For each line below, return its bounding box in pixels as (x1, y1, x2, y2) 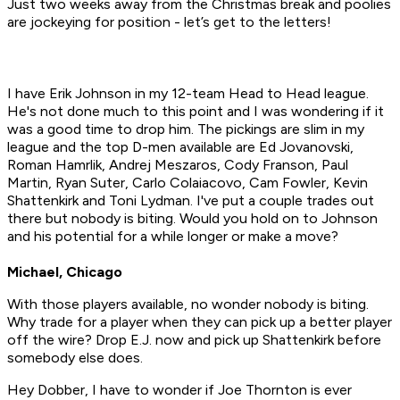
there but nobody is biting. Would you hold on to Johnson (7, 210, 378, 228)
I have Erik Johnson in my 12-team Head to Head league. (7, 85, 369, 103)
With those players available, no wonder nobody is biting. (7, 296, 369, 313)
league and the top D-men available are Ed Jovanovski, (7, 138, 354, 156)
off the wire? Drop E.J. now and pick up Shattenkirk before (7, 331, 381, 349)
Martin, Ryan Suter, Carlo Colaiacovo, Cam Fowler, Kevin (7, 174, 368, 192)
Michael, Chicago (7, 263, 122, 281)
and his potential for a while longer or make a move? (7, 228, 338, 246)
